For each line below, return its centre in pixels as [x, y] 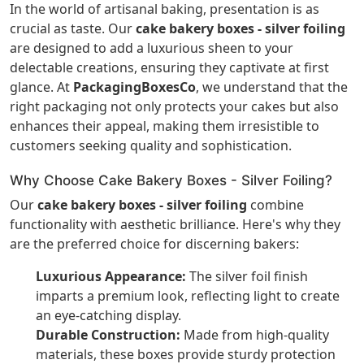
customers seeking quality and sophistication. [151, 146]
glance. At [41, 87]
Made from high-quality [255, 335]
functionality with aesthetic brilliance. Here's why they [175, 225]
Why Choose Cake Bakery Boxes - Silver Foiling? [171, 181]
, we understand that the [272, 87]
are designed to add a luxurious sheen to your [152, 48]
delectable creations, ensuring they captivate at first [169, 68]
